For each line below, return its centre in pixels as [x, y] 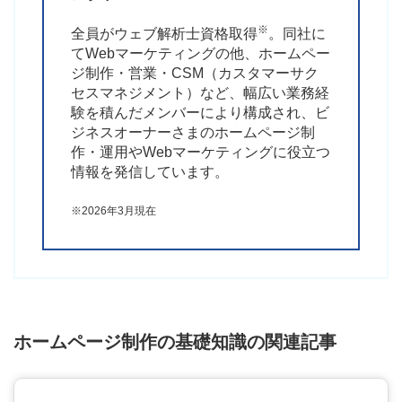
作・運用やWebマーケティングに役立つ [201, 152]
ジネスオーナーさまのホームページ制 [193, 132]
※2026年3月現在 [114, 210]
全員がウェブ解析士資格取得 [164, 33]
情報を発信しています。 [150, 171]
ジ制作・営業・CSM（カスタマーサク [195, 73]
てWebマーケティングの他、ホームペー [201, 53]
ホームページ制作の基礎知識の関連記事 [175, 341]
